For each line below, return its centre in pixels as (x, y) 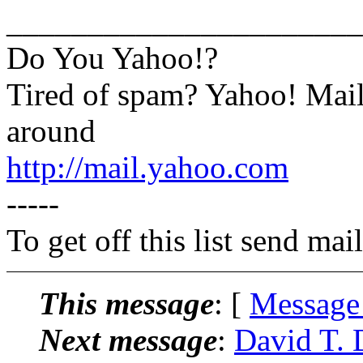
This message (126, 303)
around (51, 130)
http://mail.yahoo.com (147, 167)
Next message (128, 340)
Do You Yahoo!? (112, 58)
